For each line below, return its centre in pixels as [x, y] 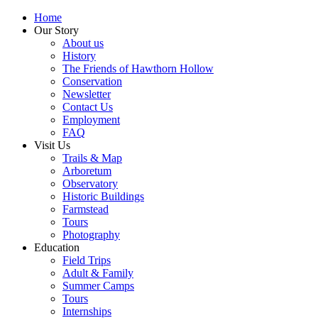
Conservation [92, 81]
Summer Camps [98, 286]
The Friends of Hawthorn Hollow [138, 68]
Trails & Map [92, 158]
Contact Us [88, 107]
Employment [91, 120]
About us [83, 43]
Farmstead [86, 209]
